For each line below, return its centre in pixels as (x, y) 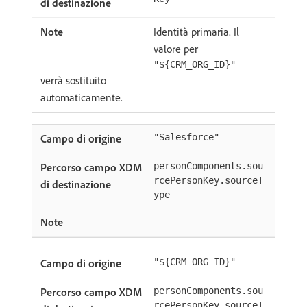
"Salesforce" (186, 137)
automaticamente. (82, 97)
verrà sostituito (73, 80)
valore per (176, 49)
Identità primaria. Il (196, 32)
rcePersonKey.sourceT (208, 180)
